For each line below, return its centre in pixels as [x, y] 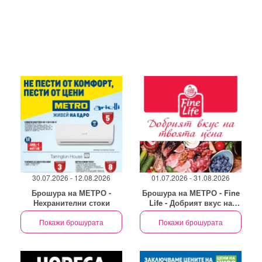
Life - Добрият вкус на [191, 203]
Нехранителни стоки [71, 203]
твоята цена [191, 213]
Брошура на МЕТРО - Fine [191, 193]
